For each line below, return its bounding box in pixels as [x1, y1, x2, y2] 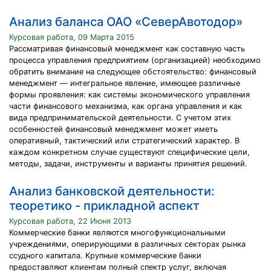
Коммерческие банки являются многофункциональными [9, 228, 226, 237]
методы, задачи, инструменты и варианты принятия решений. [9, 159, 247, 168]
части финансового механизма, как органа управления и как [9, 102, 242, 111]
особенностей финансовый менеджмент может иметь [9, 125, 218, 134]
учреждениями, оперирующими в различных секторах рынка [9, 240, 246, 249]
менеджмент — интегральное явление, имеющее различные [9, 79, 240, 88]
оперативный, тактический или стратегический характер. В [9, 136, 240, 145]
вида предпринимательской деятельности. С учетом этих [9, 113, 231, 122]
